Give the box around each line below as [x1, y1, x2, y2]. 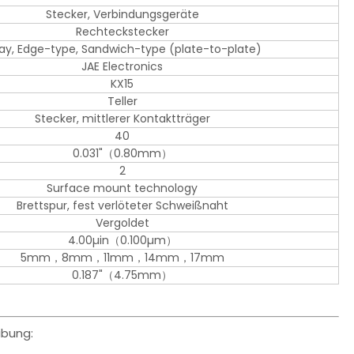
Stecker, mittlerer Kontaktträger [34, 111, 210, 127]
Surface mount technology [47, 180, 198, 197]
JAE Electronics [81, 58, 163, 75]
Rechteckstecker [75, 24, 169, 40]
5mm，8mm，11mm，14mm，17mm [20, 250, 224, 266]
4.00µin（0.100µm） [67, 232, 177, 249]
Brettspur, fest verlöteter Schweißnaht [16, 198, 228, 214]
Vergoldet [95, 215, 149, 232]
